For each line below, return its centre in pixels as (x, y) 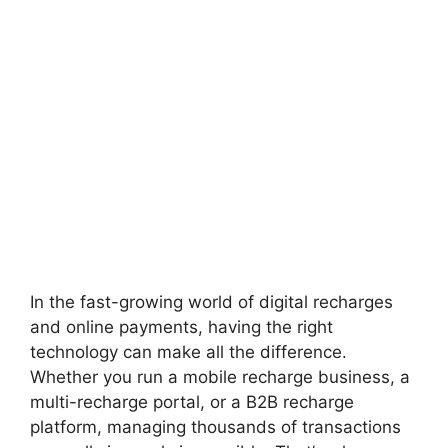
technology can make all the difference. (188, 351)
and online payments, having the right (181, 326)
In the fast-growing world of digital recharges (211, 301)
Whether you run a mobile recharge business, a (220, 376)
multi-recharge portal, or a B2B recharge (192, 401)
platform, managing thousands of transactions (215, 426)
